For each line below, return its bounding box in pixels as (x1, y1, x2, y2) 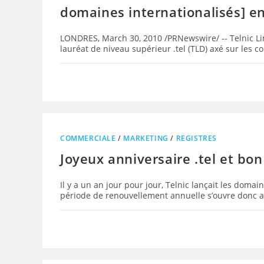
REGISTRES (176, 133, 217, 143)
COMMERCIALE (60, 133, 116, 143)
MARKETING (123, 133, 169, 143)
